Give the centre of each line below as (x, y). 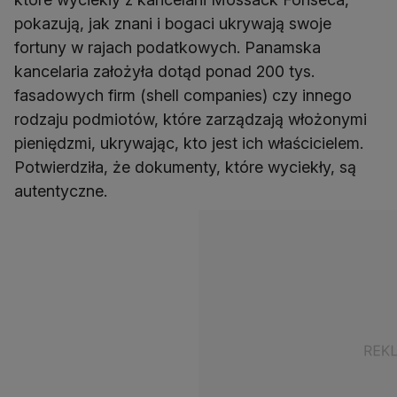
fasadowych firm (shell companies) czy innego (183, 96)
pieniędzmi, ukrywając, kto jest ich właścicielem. (189, 144)
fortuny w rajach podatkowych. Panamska (167, 48)
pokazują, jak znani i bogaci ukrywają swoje (173, 24)
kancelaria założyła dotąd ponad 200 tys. (164, 72)
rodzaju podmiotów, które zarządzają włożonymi (191, 120)
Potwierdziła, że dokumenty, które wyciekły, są (185, 167)
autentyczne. (61, 191)
